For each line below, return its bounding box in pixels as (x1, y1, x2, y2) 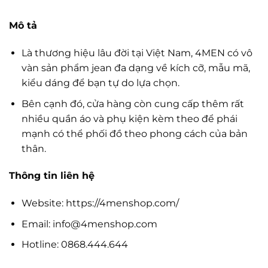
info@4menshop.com (52, 218, 157, 230)
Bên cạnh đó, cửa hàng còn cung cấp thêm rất (21, 98, 244, 109)
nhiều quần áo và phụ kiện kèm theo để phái (21, 112, 237, 124)
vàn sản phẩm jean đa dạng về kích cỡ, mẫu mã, (21, 62, 250, 74)
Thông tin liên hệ (9, 170, 95, 182)
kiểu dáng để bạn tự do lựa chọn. (21, 77, 179, 89)
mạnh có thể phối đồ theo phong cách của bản (21, 127, 248, 139)
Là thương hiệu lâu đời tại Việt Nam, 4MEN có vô (21, 47, 252, 59)
